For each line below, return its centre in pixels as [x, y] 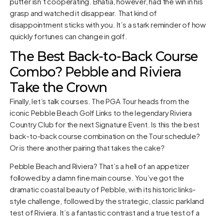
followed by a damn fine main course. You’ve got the [97, 178]
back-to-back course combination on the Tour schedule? [105, 136]
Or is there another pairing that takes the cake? [87, 148]
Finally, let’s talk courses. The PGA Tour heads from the [100, 101]
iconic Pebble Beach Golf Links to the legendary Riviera [101, 113]
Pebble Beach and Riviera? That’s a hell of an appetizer [100, 166]
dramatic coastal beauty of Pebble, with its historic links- [103, 189]
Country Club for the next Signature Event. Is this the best [105, 124]
